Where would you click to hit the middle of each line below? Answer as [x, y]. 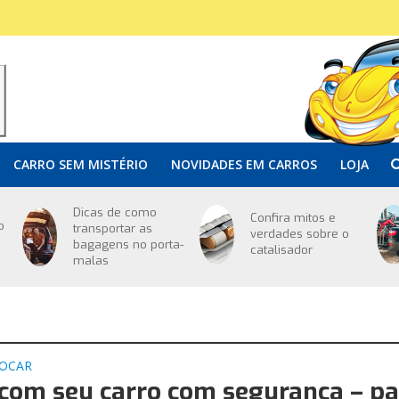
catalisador [281, 250]
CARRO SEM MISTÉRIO [80, 164]
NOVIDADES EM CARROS [244, 164]
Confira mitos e [293, 218]
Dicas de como [114, 212]
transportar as [112, 228]
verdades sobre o [299, 234]
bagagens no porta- [128, 244]
